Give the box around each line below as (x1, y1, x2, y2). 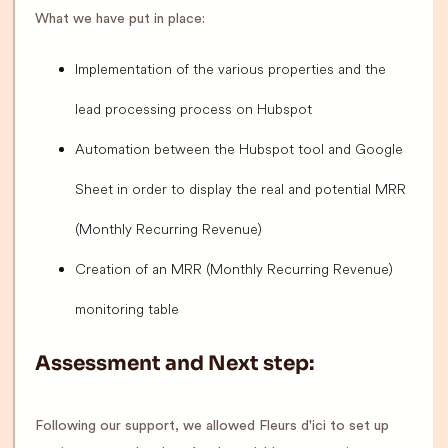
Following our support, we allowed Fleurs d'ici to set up (35, 419, 389, 434)
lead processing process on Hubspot (75, 100, 312, 119)
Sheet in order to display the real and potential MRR (75, 180, 406, 199)
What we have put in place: (35, 12, 205, 27)
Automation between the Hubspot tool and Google (75, 140, 403, 159)
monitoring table (75, 300, 179, 319)
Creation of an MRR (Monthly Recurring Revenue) (75, 260, 393, 279)
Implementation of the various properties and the (75, 60, 386, 79)
